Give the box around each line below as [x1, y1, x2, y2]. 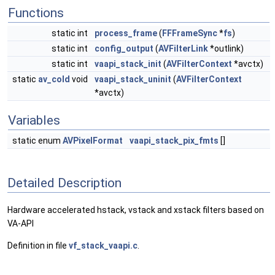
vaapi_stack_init [95, 59, 161, 69]
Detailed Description [7, 175, 122, 190]
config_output [95, 44, 153, 53]
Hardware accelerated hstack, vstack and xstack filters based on [7, 205, 264, 215]
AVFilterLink [158, 44, 208, 53]
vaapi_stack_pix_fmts [130, 136, 219, 145]
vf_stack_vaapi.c [69, 241, 137, 251]
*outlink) [208, 44, 244, 53]
